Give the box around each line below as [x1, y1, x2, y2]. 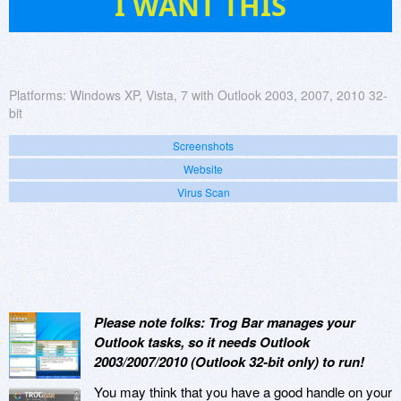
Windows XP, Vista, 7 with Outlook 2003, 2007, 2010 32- [70, 85, 388, 104]
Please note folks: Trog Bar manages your [94, 311, 355, 332]
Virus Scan [176, 183, 230, 200]
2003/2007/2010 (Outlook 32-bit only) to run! [94, 351, 364, 371]
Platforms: [9, 85, 66, 104]
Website [183, 160, 223, 176]
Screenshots [173, 137, 234, 153]
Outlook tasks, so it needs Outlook [94, 331, 310, 352]
